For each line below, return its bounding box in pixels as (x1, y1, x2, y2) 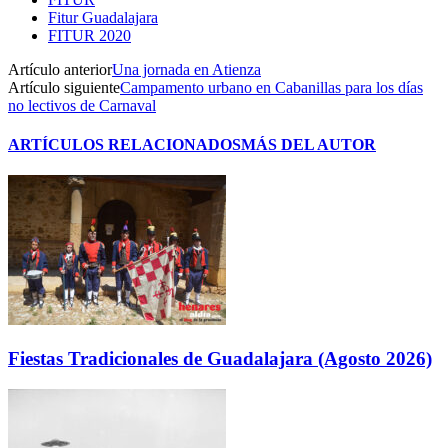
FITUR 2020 (48, 26, 131, 44)
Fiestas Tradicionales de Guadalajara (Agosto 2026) (8, 348, 432, 370)
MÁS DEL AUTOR (241, 136, 376, 154)
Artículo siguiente (8, 78, 120, 96)
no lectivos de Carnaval (8, 96, 156, 114)
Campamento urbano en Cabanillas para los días (120, 78, 423, 96)
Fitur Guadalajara (48, 8, 158, 26)
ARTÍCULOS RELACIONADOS (8, 136, 241, 154)
